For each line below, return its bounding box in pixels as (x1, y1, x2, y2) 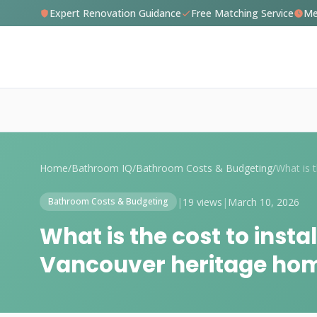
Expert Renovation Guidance (50, 6, 181, 20)
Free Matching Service (191, 6, 294, 20)
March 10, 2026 (228, 195, 299, 209)
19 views (183, 195, 222, 209)
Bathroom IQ (71, 161, 132, 175)
